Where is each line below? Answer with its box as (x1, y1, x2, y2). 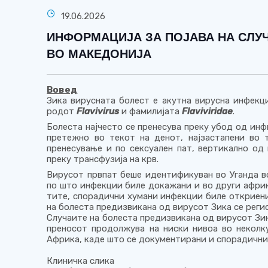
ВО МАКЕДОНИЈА (47, 47, 152, 60)
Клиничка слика (47, 255, 115, 266)
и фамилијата (119, 105, 182, 117)
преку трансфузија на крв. (47, 153, 159, 165)
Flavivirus (77, 105, 120, 117)
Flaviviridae (182, 105, 233, 117)
